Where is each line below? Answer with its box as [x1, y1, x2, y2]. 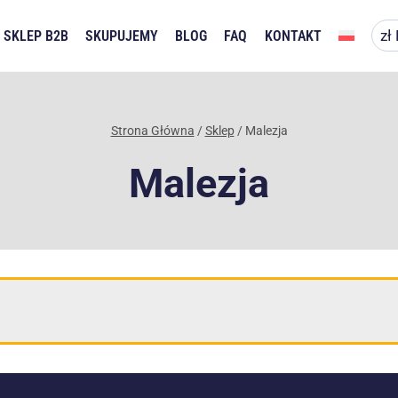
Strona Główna [110, 123, 195, 139]
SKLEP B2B [3, 27, 68, 44]
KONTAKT [264, 27, 322, 44]
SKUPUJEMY [85, 27, 159, 44]
